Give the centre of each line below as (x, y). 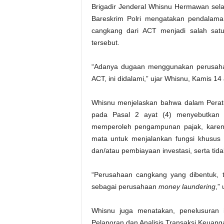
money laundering (187, 186)
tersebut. (105, 42)
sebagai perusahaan (125, 186)
